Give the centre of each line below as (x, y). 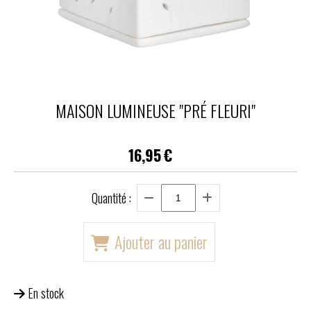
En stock (46, 293)
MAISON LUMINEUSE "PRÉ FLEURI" (155, 110)
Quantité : (111, 198)
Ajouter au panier (161, 242)
